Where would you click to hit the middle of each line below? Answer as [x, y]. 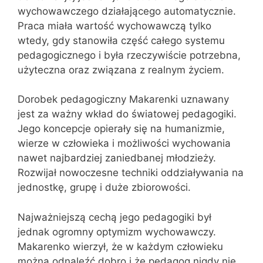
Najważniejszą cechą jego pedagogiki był [114, 217]
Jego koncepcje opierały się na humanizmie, [121, 129]
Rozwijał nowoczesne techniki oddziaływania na [131, 173]
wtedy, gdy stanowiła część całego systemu [121, 40]
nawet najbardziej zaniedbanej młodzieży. [117, 158]
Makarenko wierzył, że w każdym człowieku [120, 246]
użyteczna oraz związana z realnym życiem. [121, 70]
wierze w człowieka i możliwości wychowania [124, 143]
